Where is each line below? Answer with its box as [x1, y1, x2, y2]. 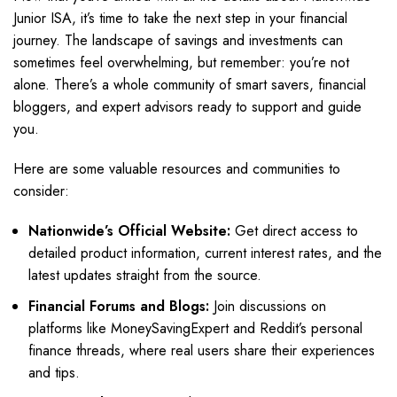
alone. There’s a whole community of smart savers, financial [13, 74, 366, 95]
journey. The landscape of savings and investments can [13, 30, 343, 51]
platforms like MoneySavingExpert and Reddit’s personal [28, 318, 362, 339]
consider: [13, 181, 69, 201]
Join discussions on [209, 296, 326, 316]
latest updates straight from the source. [28, 265, 261, 285]
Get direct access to [230, 221, 358, 241]
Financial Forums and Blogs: [28, 296, 209, 316]
